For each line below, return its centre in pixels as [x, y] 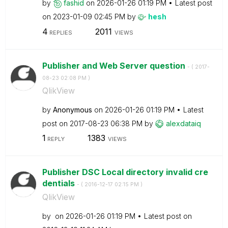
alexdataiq [183, 123]
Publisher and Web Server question [115, 65]
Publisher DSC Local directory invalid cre [125, 172]
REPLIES [60, 32]
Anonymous [72, 109]
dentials [59, 183]
